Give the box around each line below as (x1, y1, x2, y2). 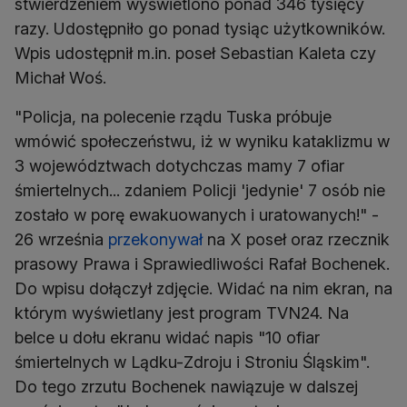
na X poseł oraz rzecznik (203, 230, 390, 250)
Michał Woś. (15, 68, 106, 88)
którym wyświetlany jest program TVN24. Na (15, 303, 349, 323)
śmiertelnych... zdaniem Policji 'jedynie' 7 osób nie (15, 181, 385, 201)
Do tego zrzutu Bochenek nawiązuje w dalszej (15, 377, 358, 397)
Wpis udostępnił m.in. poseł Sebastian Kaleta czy (15, 44, 376, 64)
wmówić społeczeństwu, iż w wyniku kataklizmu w (15, 132, 390, 152)
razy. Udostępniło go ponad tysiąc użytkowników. (15, 19, 385, 39)
